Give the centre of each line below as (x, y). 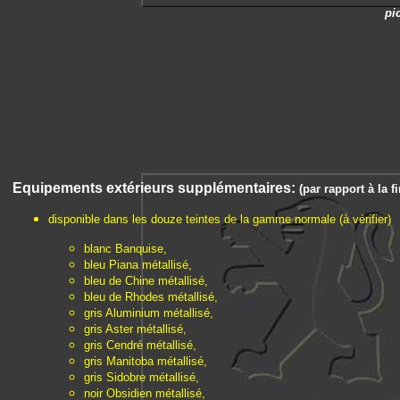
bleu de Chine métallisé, (146, 281)
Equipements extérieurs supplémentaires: (156, 188)
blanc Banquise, (125, 249)
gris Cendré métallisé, (140, 345)
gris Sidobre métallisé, (142, 377)
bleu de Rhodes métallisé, (151, 297)
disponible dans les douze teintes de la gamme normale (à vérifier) (220, 219)
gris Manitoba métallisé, (146, 361)
